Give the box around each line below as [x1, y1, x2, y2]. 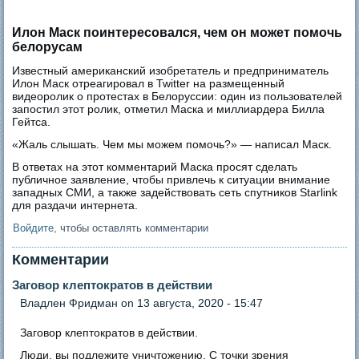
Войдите [13, 221, 54, 234]
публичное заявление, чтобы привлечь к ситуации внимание [12, 172, 331, 186]
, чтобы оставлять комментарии [54, 221, 209, 234]
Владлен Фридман [20, 296, 119, 309]
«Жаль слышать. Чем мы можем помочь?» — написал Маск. [12, 137, 333, 151]
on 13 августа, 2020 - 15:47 [118, 296, 264, 309]
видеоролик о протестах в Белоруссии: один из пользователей [12, 89, 343, 103]
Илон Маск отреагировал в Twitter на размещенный [12, 76, 285, 90]
